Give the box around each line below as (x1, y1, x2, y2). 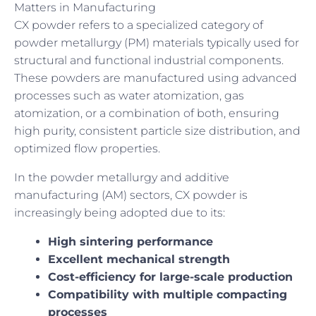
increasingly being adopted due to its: (14, 205, 225, 219)
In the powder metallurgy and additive (14, 170, 229, 184)
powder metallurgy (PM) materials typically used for (14, 35, 299, 49)
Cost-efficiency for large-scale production (48, 269, 293, 284)
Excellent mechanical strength (48, 252, 230, 266)
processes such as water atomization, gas (14, 88, 244, 102)
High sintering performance (48, 234, 213, 248)
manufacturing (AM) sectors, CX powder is (14, 188, 248, 202)
